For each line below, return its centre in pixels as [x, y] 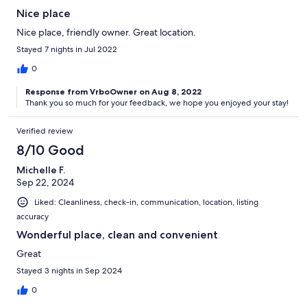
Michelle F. [41, 170]
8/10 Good [50, 150]
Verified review [45, 131]
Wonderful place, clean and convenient [117, 234]
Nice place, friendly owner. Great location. [106, 32]
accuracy [33, 216]
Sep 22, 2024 [45, 182]
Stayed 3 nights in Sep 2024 [69, 270]
